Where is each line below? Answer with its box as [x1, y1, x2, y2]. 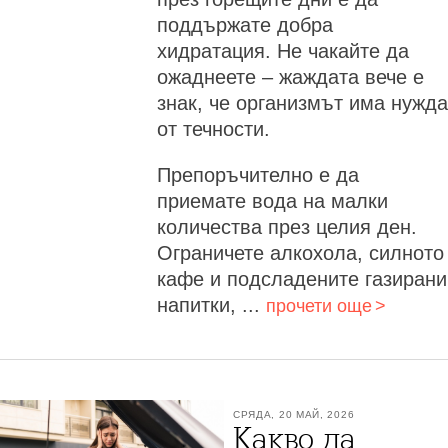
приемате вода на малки [156, 189, 388, 212]
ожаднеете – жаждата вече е [156, 65, 424, 88]
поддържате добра [156, 13, 333, 36]
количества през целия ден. [156, 215, 417, 238]
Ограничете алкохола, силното [156, 241, 444, 264]
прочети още [265, 295, 372, 316]
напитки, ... [156, 293, 266, 316]
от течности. [156, 117, 270, 140]
